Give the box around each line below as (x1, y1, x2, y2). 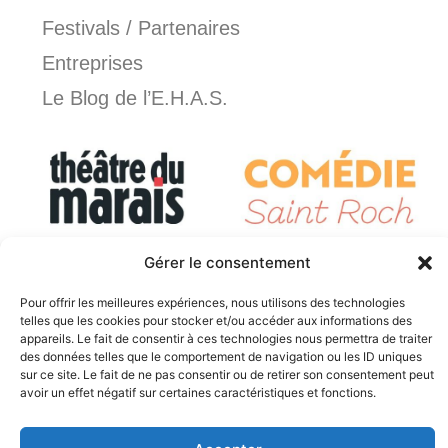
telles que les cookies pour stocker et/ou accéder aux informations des (20, 313, 412, 328)
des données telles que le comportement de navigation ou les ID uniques (20, 349, 422, 364)
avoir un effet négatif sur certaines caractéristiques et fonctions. (20, 385, 376, 400)
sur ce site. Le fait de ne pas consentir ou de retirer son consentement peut (20, 367, 434, 382)
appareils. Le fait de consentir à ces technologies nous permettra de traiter (20, 331, 432, 346)
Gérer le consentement (144, 253, 311, 272)
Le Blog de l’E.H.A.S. (42, 86, 229, 109)
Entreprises (42, 51, 144, 74)
